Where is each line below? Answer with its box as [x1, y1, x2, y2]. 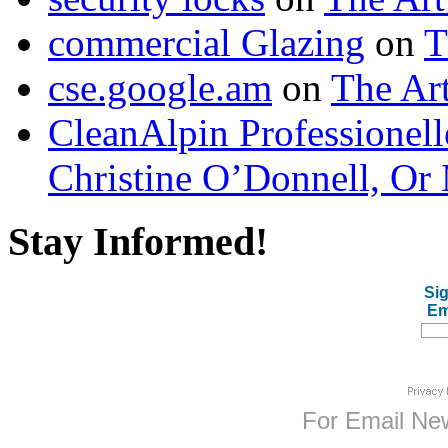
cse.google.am [48, 65, 272, 109]
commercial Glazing [48, 20, 365, 64]
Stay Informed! [8, 219, 268, 265]
